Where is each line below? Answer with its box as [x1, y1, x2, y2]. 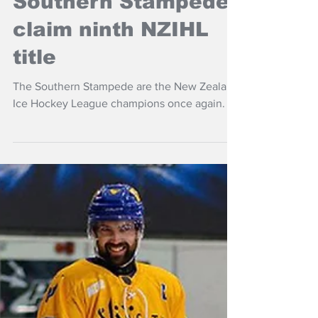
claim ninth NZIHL [13, 40, 209, 62]
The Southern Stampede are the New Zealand [13, 102, 239, 114]
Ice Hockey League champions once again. [13, 119, 225, 131]
